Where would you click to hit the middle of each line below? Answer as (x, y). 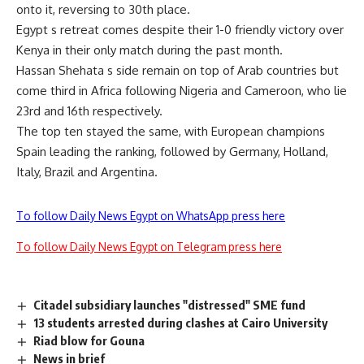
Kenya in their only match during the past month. (149, 50)
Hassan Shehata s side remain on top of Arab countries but (178, 70)
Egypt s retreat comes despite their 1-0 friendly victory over (180, 30)
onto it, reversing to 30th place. (103, 9)
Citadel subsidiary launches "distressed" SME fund (170, 305)
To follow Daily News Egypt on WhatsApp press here (151, 216)
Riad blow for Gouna (89, 340)
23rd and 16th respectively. (89, 111)
